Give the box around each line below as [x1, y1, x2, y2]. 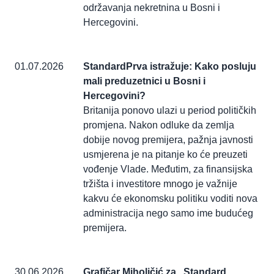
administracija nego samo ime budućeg [83, 208, 253, 219]
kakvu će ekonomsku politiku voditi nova [83, 193, 257, 204]
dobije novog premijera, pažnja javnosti [83, 135, 253, 146]
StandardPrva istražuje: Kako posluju [83, 61, 256, 72]
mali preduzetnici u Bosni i [83, 76, 206, 87]
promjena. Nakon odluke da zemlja [83, 120, 234, 131]
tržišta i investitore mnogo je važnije [83, 179, 237, 190]
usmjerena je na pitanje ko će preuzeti [83, 149, 248, 160]
